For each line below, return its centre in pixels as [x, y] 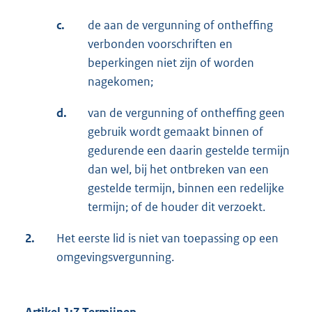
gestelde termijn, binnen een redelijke [186, 188]
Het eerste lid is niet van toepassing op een [167, 238]
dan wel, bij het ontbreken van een [178, 169]
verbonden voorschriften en [160, 44]
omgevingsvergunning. [115, 257]
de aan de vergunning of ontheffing [180, 25]
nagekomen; [120, 81]
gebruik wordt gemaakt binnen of [175, 131]
